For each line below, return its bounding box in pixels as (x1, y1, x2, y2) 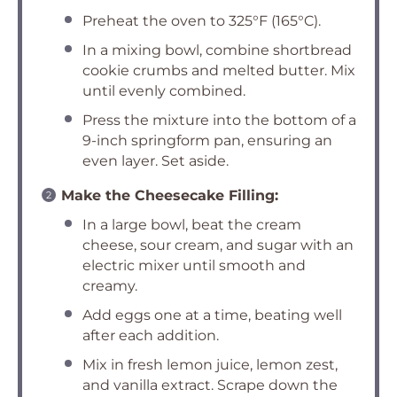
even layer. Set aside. (82, 152, 229, 170)
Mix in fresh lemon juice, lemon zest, (82, 356, 338, 374)
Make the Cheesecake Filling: (61, 187, 278, 205)
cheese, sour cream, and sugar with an (82, 237, 354, 254)
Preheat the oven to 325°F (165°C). (82, 12, 321, 30)
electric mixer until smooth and (82, 257, 306, 275)
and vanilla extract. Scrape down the (82, 377, 338, 394)
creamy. (82, 277, 137, 295)
